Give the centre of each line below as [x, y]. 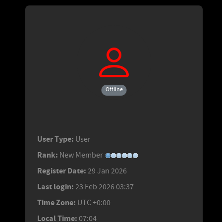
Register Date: [62, 171]
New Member [82, 155]
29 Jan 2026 [107, 171]
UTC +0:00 [94, 202]
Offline [114, 89]
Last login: [55, 187]
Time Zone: [56, 202]
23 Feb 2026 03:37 [105, 187]
